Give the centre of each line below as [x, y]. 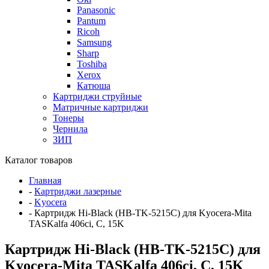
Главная [45, 180]
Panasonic [96, 10]
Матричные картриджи [101, 107]
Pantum [91, 20]
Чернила [70, 128]
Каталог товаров [39, 160]
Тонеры [68, 118]
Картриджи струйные [97, 96]
